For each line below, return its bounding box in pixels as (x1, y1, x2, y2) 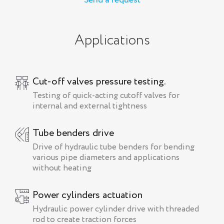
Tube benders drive (32, 126, 114, 141)
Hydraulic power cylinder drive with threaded (32, 203, 199, 216)
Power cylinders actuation (32, 188, 142, 203)
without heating (32, 162, 91, 175)
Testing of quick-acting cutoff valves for (32, 89, 179, 102)
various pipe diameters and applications (32, 151, 179, 164)
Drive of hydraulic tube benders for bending (32, 141, 194, 154)
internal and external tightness (32, 100, 147, 113)
